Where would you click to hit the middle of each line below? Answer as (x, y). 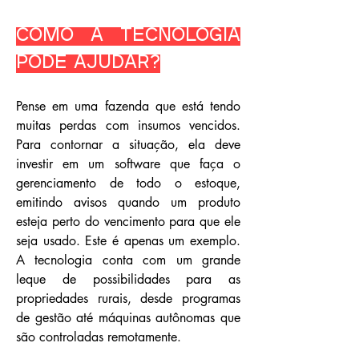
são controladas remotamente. (99, 337)
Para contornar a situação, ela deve (128, 145)
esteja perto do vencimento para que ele (128, 222)
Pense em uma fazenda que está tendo (128, 106)
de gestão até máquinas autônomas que (128, 318)
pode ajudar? (88, 64)
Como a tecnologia (128, 36)
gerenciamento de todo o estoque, (128, 183)
